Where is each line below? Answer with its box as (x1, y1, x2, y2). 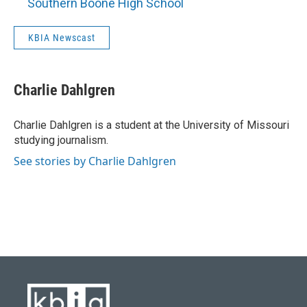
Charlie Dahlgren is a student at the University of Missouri (14, 119, 289, 132)
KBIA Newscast (28, 32, 95, 43)
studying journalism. (14, 134, 108, 147)
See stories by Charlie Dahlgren (14, 153, 176, 169)
